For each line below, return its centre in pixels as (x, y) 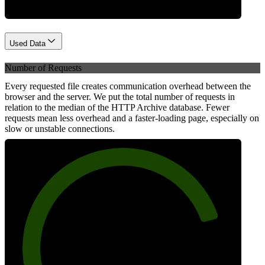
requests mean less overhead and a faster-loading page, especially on (132, 118)
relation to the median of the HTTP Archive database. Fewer (117, 107)
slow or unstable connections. (60, 128)
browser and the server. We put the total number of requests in (120, 96)
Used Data (28, 44)
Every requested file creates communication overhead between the (128, 86)
